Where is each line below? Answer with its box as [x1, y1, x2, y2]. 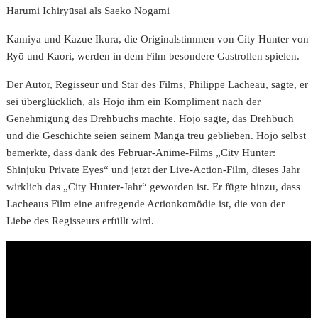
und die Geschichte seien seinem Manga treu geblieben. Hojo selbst [6, 130, 307, 141]
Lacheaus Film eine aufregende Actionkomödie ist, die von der [6, 198, 285, 209]
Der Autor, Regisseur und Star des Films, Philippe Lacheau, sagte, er [6, 79, 309, 90]
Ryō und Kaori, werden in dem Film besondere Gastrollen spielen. [6, 50, 300, 62]
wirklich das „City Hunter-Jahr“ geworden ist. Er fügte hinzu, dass [6, 181, 301, 192]
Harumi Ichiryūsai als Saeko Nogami [6, 5, 170, 16]
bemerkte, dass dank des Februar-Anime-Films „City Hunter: [6, 147, 276, 158]
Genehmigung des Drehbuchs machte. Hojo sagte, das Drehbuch [6, 113, 295, 124]
